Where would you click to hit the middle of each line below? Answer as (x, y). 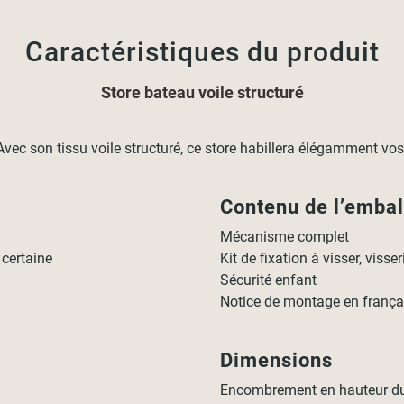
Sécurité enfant (269, 280)
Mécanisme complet (285, 237)
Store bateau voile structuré (202, 92)
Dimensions (277, 360)
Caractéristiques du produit (202, 52)
